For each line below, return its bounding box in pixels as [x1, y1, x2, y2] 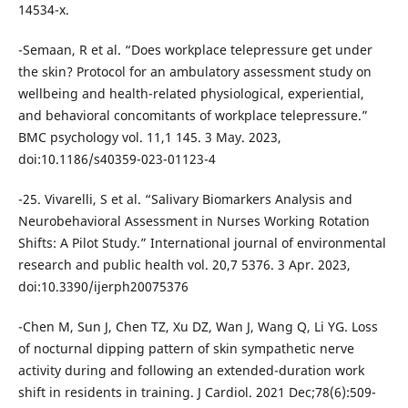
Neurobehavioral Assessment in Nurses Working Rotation [17, 211, 370, 229]
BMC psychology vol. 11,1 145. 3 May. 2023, [17, 127, 281, 146]
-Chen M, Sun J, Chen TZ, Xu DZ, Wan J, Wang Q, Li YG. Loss [17, 317, 378, 335]
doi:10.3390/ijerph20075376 [17, 277, 189, 295]
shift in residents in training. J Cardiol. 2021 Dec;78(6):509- [17, 382, 376, 401]
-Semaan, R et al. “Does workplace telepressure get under [17, 40, 372, 58]
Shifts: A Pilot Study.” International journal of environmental [17, 233, 386, 251]
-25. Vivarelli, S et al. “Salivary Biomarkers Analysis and [17, 189, 352, 208]
